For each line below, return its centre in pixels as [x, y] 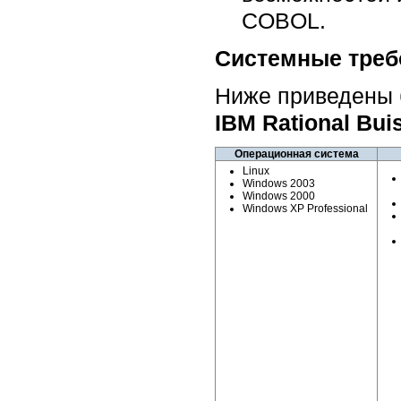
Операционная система [296, 154]
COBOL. [284, 20]
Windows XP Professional [305, 208]
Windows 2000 [279, 196]
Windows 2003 [279, 183]
